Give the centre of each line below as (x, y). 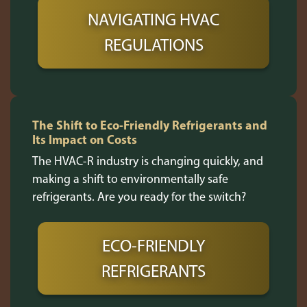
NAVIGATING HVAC (153, 19)
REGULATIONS (153, 44)
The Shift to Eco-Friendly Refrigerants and (150, 125)
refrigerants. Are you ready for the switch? (139, 196)
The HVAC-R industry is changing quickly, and (148, 160)
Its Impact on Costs (85, 139)
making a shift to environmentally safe (130, 178)
